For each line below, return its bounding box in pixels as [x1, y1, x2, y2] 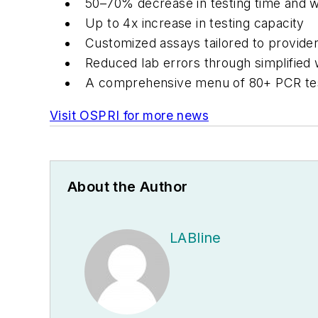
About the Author [67, 177, 188, 195]
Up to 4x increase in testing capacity [85, 16, 305, 31]
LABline [170, 229, 221, 246]
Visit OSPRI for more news [50, 107, 209, 123]
